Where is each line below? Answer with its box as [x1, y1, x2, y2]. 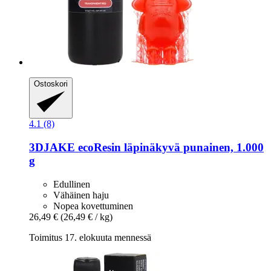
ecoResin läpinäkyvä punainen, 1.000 [75, 140, 264, 154]
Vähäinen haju [53, 189, 109, 200]
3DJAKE [29, 140, 75, 154]
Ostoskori [34, 79, 68, 89]
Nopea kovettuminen [53, 200, 133, 211]
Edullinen [53, 178, 90, 189]
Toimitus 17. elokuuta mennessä [29, 232, 151, 243]
